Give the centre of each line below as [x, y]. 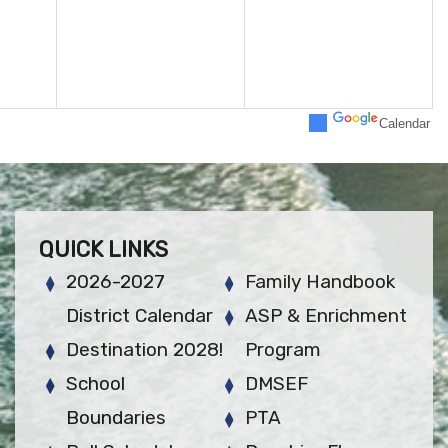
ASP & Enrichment [326, 315]
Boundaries [116, 417]
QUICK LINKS [103, 249]
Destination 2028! [145, 349]
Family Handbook [320, 281]
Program [283, 349]
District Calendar [140, 315]
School [96, 383]
